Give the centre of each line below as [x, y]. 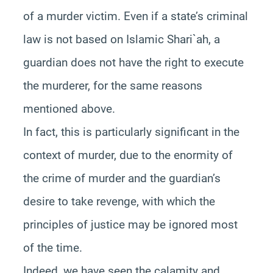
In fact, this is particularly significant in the [131, 132]
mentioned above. [69, 108]
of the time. [52, 247]
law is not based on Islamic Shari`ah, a [121, 39]
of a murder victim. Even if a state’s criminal [135, 16]
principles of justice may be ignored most [130, 224]
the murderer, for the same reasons [112, 85]
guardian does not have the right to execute [133, 62]
